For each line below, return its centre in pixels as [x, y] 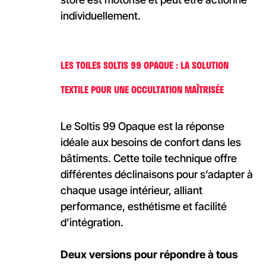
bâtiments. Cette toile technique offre [148, 158]
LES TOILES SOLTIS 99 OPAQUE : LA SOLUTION [144, 65]
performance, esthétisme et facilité [143, 206]
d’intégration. [92, 222]
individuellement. [100, 16]
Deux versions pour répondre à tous [149, 254]
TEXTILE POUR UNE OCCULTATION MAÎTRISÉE [142, 89]
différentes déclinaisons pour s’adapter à [156, 174]
